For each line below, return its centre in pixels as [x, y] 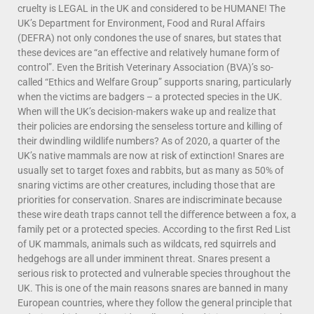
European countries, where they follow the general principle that [155, 302]
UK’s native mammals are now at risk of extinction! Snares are [151, 155]
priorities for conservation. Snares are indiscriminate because [150, 199]
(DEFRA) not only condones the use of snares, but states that [150, 37]
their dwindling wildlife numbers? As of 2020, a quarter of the [149, 141]
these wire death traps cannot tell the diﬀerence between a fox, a [157, 214]
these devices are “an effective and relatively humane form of [149, 52]
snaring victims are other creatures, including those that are [146, 185]
